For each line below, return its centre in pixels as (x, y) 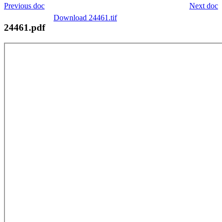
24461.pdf (25, 27)
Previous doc (24, 5)
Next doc (204, 5)
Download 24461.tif (85, 17)
